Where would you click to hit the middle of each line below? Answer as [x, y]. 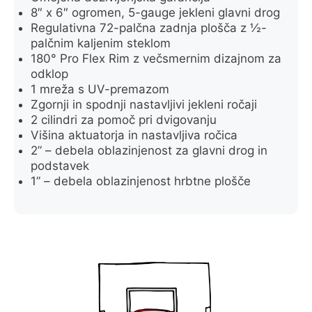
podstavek [60, 165]
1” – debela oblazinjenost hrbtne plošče [141, 181]
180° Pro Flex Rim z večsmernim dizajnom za [156, 58]
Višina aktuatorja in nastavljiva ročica [134, 135]
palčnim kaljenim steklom [101, 43]
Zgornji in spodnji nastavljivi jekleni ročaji [144, 104]
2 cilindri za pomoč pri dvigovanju [124, 119]
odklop [49, 73]
